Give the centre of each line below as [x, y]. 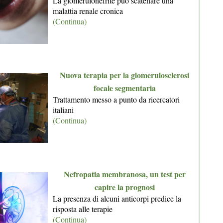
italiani [63, 110]
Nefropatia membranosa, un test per [124, 174]
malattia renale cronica [88, 11]
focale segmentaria [124, 88]
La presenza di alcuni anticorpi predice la [117, 198]
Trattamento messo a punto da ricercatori [116, 99]
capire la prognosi [124, 187]
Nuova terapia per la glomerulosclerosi [124, 75]
